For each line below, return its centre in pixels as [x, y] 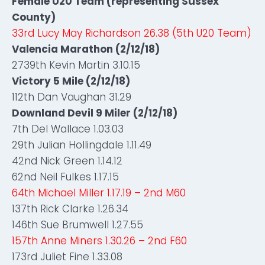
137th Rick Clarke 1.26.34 [70, 209]
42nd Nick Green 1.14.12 [67, 161]
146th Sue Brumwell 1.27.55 [77, 225]
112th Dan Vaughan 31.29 [72, 97]
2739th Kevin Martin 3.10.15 [76, 65]
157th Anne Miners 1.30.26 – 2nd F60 [99, 241]
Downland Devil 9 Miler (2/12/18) [95, 113]
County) [34, 17]
